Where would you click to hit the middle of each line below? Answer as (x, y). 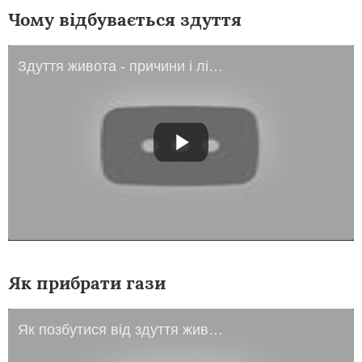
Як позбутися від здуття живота (216, 329)
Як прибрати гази (87, 282)
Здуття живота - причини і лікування (216, 66)
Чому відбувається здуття (125, 19)
